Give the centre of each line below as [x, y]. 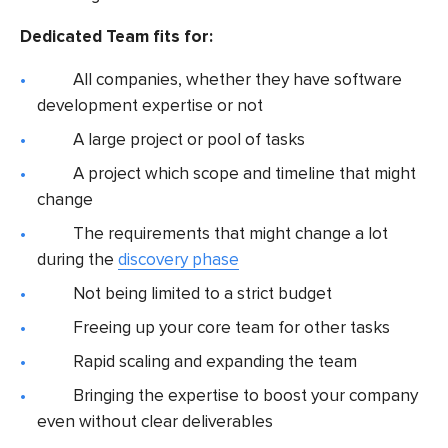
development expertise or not [150, 105]
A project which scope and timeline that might [245, 173]
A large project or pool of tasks [189, 139]
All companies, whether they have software [238, 79]
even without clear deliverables [155, 421]
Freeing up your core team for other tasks [232, 327]
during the [78, 259]
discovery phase [179, 259]
